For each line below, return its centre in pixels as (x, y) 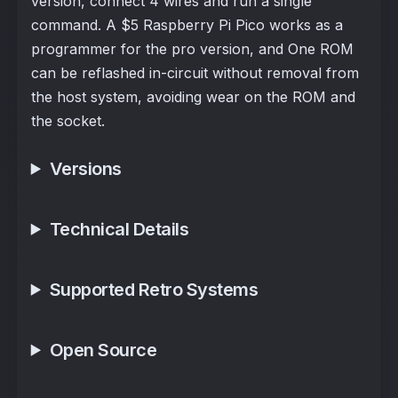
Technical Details (119, 229)
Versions (85, 168)
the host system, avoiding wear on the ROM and (193, 96)
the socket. (68, 120)
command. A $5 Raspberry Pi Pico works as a (187, 24)
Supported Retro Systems (154, 289)
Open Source (103, 350)
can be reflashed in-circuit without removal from (195, 72)
